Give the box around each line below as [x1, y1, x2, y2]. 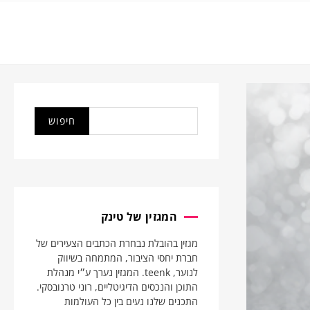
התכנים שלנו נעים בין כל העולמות [64, 295, 198, 308]
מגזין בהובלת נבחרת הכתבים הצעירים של [36, 237, 198, 250]
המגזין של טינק [100, 209, 177, 224]
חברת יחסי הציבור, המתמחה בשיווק [57, 251, 198, 264]
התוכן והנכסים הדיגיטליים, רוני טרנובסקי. [37, 280, 198, 293]
